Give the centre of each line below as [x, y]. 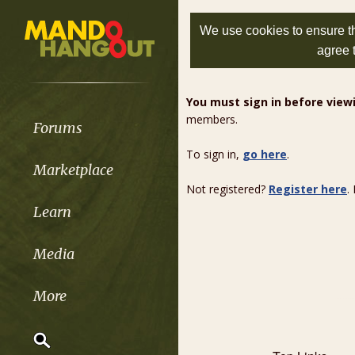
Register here [308, 189]
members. [212, 119]
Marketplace [73, 170]
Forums [57, 128]
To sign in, [214, 154]
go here [265, 154]
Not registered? [227, 189]
